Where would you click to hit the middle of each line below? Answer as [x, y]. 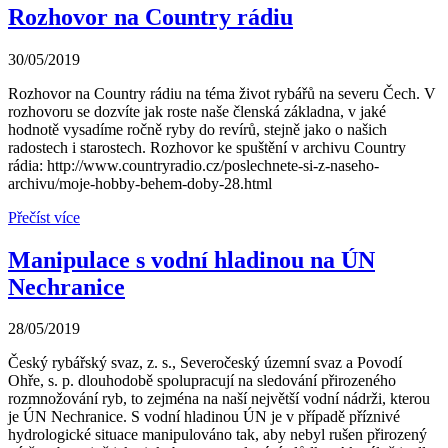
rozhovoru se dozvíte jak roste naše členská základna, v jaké [197, 111]
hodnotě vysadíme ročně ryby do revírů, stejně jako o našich [197, 129]
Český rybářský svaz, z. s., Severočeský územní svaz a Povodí [205, 363]
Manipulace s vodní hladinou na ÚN [191, 259]
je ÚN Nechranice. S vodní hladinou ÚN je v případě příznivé [204, 417]
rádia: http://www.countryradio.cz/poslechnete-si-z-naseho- [193, 165]
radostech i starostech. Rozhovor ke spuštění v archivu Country [207, 147]
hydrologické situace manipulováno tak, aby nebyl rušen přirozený [217, 435]
